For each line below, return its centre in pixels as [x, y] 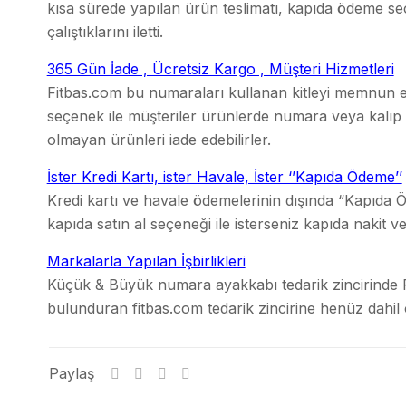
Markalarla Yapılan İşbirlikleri [146, 261]
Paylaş [72, 373]
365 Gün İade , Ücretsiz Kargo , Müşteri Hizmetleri [220, 69]
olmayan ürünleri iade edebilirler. [159, 140]
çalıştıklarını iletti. [105, 32]
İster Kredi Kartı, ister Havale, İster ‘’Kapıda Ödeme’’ [224, 177]
